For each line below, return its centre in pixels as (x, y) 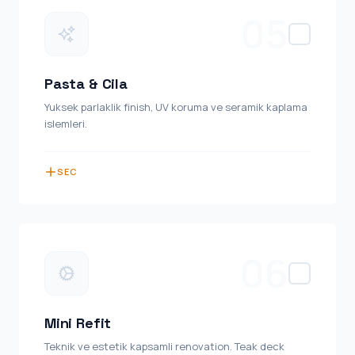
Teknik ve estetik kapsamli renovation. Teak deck (164, 346)
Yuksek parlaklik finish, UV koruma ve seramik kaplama (176, 107)
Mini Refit (78, 323)
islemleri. (66, 124)
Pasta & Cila (86, 84)
